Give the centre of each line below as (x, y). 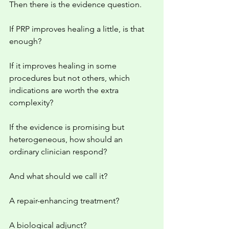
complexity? (31, 102)
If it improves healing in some (64, 66)
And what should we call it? (58, 176)
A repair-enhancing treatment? (64, 201)
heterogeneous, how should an (67, 139)
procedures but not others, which (71, 78)
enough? (25, 41)
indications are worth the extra (65, 90)
